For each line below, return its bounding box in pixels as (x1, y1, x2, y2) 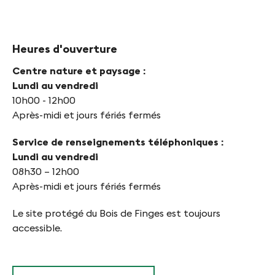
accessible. (12, 222, 62, 234)
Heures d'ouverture (12, 42, 117, 56)
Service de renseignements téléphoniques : (12, 136, 223, 149)
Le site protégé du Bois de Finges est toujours (12, 207, 220, 220)
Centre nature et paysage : (12, 64, 145, 77)
